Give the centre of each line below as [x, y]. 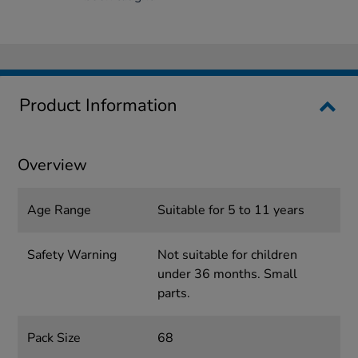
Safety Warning [72, 255]
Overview [53, 165]
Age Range [60, 211]
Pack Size [54, 338]
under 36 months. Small [227, 274]
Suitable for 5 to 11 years [231, 211]
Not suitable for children [227, 255]
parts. [173, 294]
